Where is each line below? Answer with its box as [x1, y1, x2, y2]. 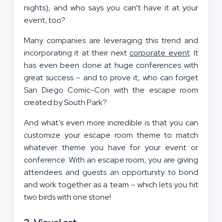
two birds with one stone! [24, 191, 111, 202]
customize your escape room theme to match [24, 129, 198, 140]
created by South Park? [24, 97, 107, 108]
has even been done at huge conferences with [24, 59, 198, 70]
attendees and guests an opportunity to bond [24, 166, 198, 177]
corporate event [129, 47, 190, 58]
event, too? [24, 14, 65, 25]
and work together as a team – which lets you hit [24, 179, 198, 190]
